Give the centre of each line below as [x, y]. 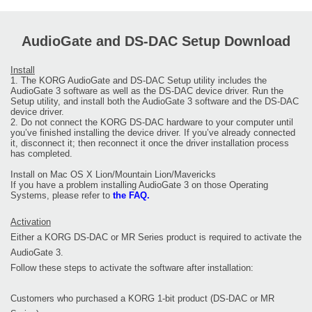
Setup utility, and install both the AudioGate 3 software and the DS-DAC [155, 102]
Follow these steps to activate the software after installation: [132, 268]
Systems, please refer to [62, 196]
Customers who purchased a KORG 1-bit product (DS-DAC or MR [142, 299]
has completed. [41, 154]
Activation [31, 222]
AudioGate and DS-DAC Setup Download [156, 41]
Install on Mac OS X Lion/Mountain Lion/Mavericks [113, 175]
